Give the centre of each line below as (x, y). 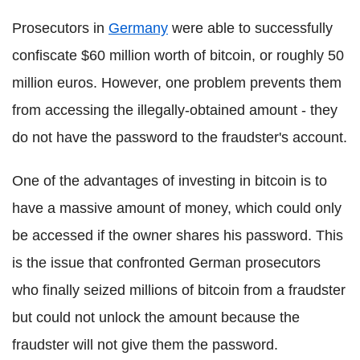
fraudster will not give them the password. (145, 345)
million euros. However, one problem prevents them (177, 83)
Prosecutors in (60, 28)
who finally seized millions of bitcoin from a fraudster (179, 290)
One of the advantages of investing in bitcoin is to (170, 181)
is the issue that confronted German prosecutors (166, 263)
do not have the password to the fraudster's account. (180, 137)
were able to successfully (250, 28)
